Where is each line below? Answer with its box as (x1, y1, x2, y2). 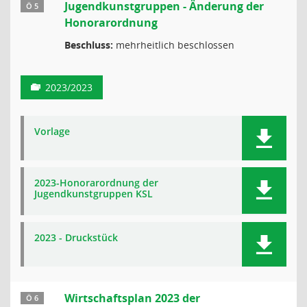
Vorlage (34, 125, 70, 138)
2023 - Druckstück (34, 231, 118, 244)
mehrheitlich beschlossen (113, 38, 234, 51)
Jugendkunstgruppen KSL (34, 187, 153, 200)
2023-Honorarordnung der (34, 176, 158, 189)
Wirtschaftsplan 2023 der (64, 291, 200, 306)
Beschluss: (64, 38, 113, 51)
